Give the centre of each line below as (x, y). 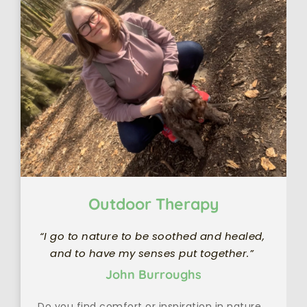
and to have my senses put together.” (153, 254)
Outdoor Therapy (153, 204)
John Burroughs (153, 275)
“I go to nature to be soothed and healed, (152, 236)
